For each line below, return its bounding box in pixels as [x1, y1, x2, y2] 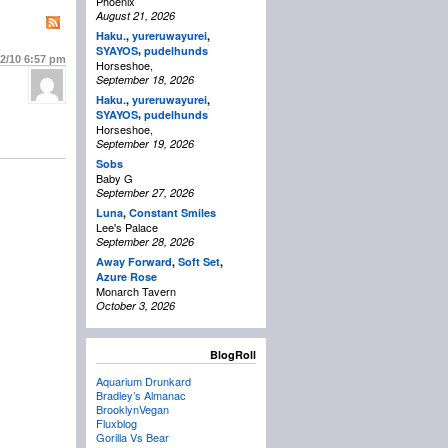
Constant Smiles [129, 205, 216, 221]
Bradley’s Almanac [96, 387, 186, 404]
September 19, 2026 [96, 136, 194, 152]
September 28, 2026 [96, 234, 194, 250]
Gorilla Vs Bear [96, 429, 169, 446]
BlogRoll [210, 347, 256, 363]
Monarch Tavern [96, 283, 176, 300]
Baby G [96, 170, 133, 187]
